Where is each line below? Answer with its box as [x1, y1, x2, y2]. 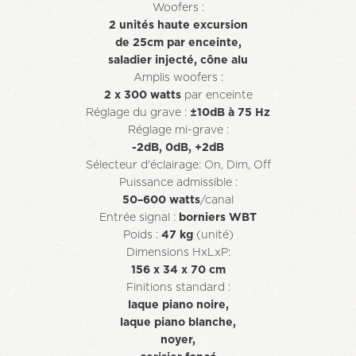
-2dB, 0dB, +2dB [132, 142, 224, 153]
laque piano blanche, [120, 317, 236, 328]
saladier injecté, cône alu [108, 55, 248, 66]
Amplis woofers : [133, 72, 223, 83]
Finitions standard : [126, 282, 230, 293]
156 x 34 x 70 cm [130, 265, 226, 276]
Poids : [122, 230, 161, 241]
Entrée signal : [99, 212, 179, 223]
